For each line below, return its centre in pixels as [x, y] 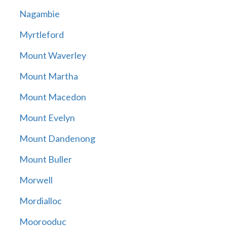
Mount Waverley [52, 55]
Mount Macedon [52, 97]
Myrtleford [41, 35]
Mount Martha [48, 76]
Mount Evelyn [47, 118]
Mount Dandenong [57, 139]
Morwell [36, 180]
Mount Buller [45, 159]
